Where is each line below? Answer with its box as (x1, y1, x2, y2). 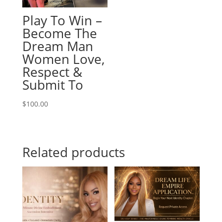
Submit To (22, 76, 83, 94)
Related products (22, 143, 125, 162)
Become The (22, 24, 97, 43)
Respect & (22, 63, 82, 81)
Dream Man (22, 37, 93, 55)
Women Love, (22, 50, 105, 68)
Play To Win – (22, 11, 102, 30)
